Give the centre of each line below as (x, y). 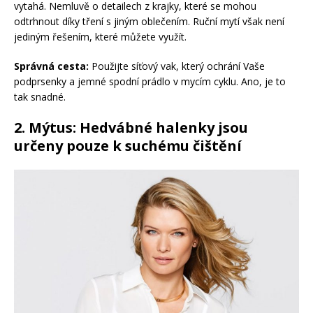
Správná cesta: (51, 66)
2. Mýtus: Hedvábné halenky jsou (131, 128)
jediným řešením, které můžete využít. (100, 37)
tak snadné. (40, 97)
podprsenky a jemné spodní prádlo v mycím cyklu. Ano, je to (150, 82)
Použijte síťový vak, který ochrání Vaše (177, 66)
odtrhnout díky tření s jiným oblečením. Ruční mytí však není (149, 22)
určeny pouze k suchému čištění (128, 146)
